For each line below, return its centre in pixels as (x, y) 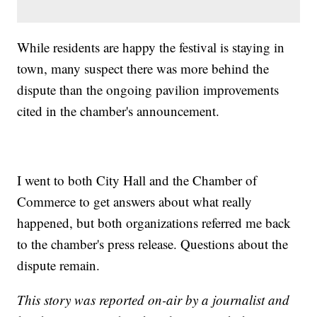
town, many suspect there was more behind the (143, 68)
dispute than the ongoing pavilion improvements (148, 89)
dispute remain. (59, 265)
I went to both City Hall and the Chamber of (137, 180)
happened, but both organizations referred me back (154, 222)
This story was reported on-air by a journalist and (154, 299)
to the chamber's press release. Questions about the (153, 243)
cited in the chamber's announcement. (119, 110)
